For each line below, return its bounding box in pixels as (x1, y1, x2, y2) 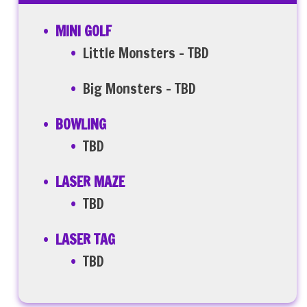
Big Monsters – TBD (83, 79, 197, 99)
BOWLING (56, 114, 107, 134)
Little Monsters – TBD (83, 43, 210, 63)
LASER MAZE (56, 172, 125, 192)
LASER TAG (56, 230, 116, 249)
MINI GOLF (56, 21, 112, 41)
